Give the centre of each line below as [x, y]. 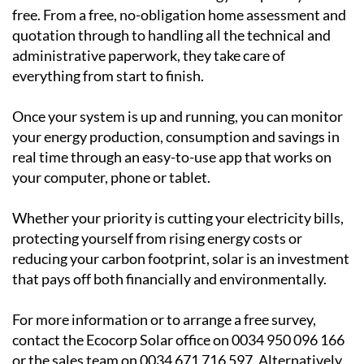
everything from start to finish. [108, 187]
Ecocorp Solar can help [112, 17]
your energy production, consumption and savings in [176, 248]
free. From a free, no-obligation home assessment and [179, 126]
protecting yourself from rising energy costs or [157, 350]
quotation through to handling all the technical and [171, 147]
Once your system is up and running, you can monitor [178, 228]
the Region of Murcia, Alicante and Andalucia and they [182, 86]
